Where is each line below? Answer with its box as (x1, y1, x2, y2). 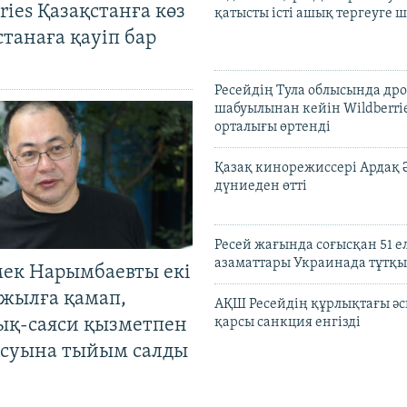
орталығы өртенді (214, 120, 331, 135)
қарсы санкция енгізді (214, 315, 361, 331)
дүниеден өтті (214, 179, 307, 194)
